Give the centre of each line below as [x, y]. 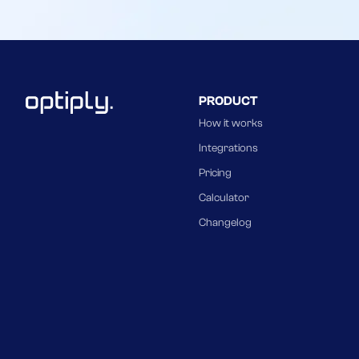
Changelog [225, 222]
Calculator [224, 198]
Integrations [228, 148]
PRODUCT [228, 101]
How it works [231, 123]
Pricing [215, 173]
